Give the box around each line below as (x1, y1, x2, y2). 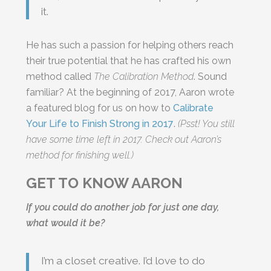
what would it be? (26, 217, 105, 229)
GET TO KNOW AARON (26, 174, 183, 192)
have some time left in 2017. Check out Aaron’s (26, 133, 222, 145)
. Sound (194, 70, 227, 82)
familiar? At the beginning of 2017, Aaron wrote (26, 86, 235, 98)
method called (26, 70, 94, 82)
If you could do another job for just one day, (26, 201, 220, 213)
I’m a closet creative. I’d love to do (41, 254, 206, 267)
